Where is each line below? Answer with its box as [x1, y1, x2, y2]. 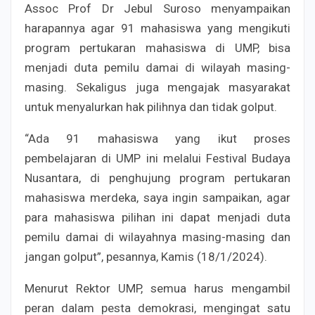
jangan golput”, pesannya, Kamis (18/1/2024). [25, 249, 267, 264]
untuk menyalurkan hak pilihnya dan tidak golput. [25, 99, 277, 114]
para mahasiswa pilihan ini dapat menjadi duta [25, 210, 290, 224]
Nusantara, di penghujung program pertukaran [25, 170, 290, 185]
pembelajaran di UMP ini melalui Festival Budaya [25, 150, 290, 165]
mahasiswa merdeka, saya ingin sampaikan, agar [25, 190, 290, 205]
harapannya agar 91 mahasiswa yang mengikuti [25, 20, 290, 35]
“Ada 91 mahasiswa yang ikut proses [25, 131, 290, 146]
